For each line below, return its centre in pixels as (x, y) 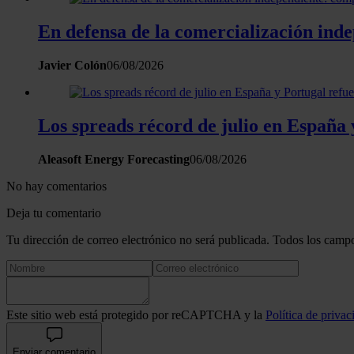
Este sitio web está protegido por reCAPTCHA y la (136, 315)
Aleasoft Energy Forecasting (114, 159)
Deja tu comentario (54, 213)
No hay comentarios (56, 186)
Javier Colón (72, 66)
